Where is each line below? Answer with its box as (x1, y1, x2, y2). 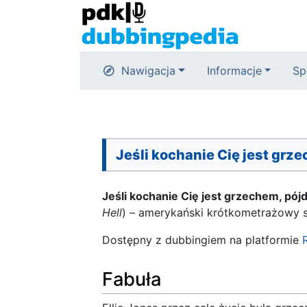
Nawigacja (121, 64, 175, 77)
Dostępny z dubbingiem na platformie (102, 233, 302, 247)
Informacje (206, 64, 262, 77)
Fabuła (102, 267, 161, 291)
